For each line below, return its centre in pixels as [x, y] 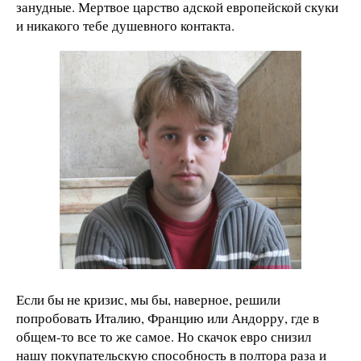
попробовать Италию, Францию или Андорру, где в [168, 317]
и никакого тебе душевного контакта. [125, 25]
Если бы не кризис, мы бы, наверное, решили [148, 299]
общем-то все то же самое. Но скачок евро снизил [164, 336]
